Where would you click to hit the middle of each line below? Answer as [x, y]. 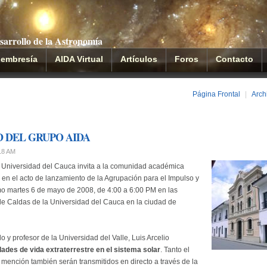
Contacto [235, 59]
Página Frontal [217, 94]
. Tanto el [175, 249]
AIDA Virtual [79, 59]
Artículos [139, 59]
